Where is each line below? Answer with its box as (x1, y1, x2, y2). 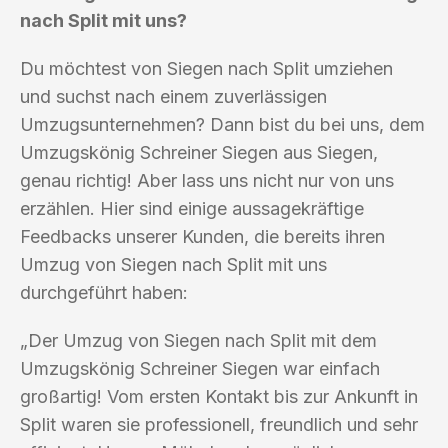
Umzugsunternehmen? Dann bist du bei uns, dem (20, 113, 425, 135)
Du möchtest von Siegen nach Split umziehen (20, 57, 393, 79)
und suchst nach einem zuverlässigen (20, 85, 327, 107)
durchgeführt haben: (20, 281, 188, 303)
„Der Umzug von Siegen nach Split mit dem (20, 329, 377, 351)
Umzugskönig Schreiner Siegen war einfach (20, 357, 380, 379)
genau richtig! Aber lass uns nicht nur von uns (20, 169, 394, 191)
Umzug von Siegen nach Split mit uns (20, 253, 327, 275)
